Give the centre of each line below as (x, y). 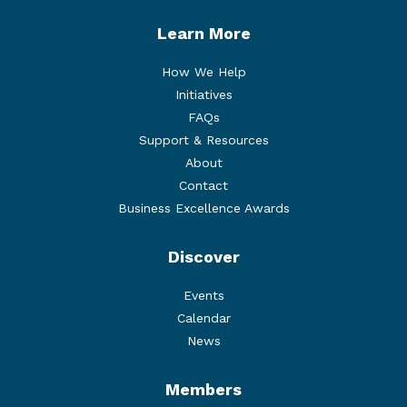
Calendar (203, 318)
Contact (203, 186)
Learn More (203, 34)
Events (203, 296)
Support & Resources (203, 140)
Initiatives (203, 95)
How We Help (203, 72)
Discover (203, 257)
